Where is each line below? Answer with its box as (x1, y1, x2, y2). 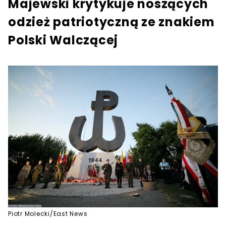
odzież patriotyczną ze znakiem (8, 14, 215, 30)
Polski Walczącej (8, 32, 118, 48)
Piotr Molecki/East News (8, 209, 88, 218)
